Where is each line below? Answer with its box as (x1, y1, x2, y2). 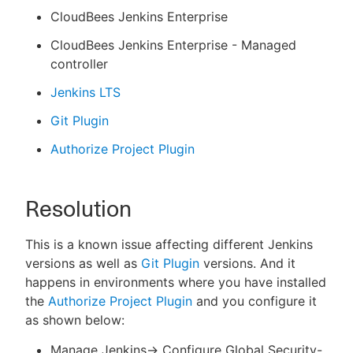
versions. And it (199, 255, 295, 271)
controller (50, 56, 108, 72)
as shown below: (25, 312, 124, 328)
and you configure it (192, 293, 317, 309)
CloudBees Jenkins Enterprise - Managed (50, 37, 296, 53)
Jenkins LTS (50, 84, 121, 100)
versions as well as (25, 255, 141, 271)
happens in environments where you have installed (25, 274, 326, 290)
